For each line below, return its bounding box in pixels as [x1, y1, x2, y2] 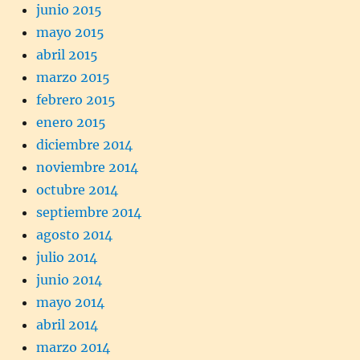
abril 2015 [36, 46, 98, 63]
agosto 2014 [36, 226, 112, 243]
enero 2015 [36, 113, 106, 130]
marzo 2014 [36, 338, 110, 355]
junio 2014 [36, 271, 102, 288]
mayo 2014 [36, 293, 104, 310]
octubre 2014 [36, 181, 118, 198]
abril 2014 [36, 316, 98, 333]
